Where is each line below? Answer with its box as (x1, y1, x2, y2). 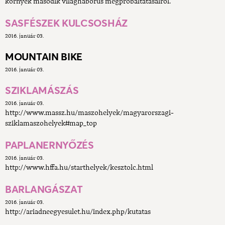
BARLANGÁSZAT (5, 183, 83, 196)
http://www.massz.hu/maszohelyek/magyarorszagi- (5, 109, 174, 117)
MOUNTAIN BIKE (5, 51, 83, 63)
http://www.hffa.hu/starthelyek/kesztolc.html (5, 164, 156, 172)
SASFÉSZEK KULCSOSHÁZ (5, 17, 128, 30)
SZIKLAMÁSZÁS (5, 84, 79, 97)
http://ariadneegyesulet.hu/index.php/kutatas (5, 208, 151, 216)
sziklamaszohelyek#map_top (5, 120, 97, 128)
